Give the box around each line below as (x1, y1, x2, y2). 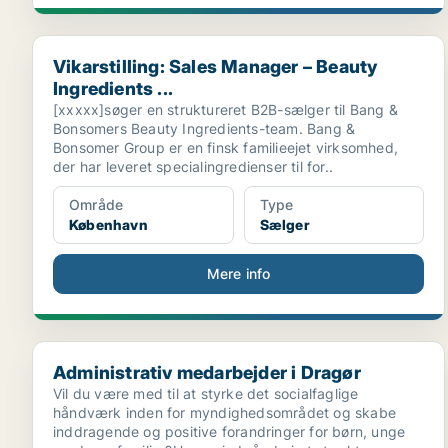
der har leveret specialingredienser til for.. (53, 158, 333, 175)
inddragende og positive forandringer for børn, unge (53, 423, 406, 440)
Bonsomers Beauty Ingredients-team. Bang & (53, 120, 356, 137)
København (69, 216, 148, 233)
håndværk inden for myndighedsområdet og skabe (53, 404, 396, 421)
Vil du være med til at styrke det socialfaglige (53, 385, 359, 402)
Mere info (206, 265, 271, 282)
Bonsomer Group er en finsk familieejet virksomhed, (53, 139, 398, 156)
